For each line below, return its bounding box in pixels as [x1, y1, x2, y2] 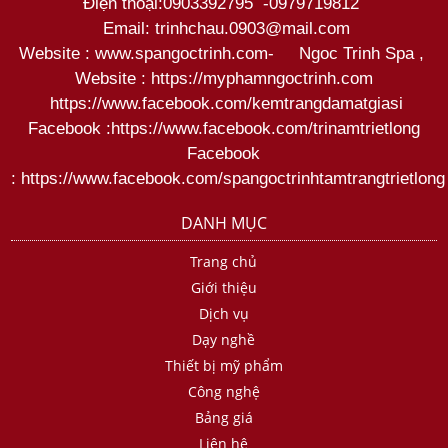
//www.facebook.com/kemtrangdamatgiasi [91, 94, 403, 114]
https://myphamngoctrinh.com [150, 69, 373, 89]
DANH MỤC [180, 212, 267, 235]
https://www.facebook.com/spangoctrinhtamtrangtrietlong [21, 169, 446, 189]
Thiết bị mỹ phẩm [164, 356, 283, 376]
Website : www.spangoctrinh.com [18, 44, 268, 64]
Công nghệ [187, 382, 260, 402]
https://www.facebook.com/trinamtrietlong [110, 119, 420, 139]
